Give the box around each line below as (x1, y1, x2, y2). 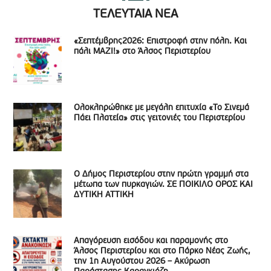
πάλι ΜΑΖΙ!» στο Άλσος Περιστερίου (74, 47, 211, 56)
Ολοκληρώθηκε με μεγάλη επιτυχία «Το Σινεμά (74, 103, 250, 113)
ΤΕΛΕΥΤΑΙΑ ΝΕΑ (93, 8, 178, 21)
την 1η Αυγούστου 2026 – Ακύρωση (74, 257, 211, 266)
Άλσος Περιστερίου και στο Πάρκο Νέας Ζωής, (74, 247, 250, 256)
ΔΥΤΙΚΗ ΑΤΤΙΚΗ (74, 191, 134, 200)
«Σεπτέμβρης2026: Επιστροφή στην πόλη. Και (74, 37, 247, 46)
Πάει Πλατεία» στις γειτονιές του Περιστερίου (74, 114, 246, 123)
